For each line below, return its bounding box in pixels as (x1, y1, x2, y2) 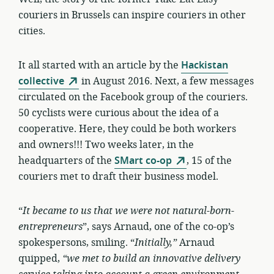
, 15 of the (187, 154, 232, 168)
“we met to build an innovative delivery (60, 251, 240, 266)
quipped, (18, 251, 60, 266)
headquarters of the (18, 154, 114, 168)
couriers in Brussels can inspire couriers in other (18, 8, 246, 23)
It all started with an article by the (18, 58, 181, 73)
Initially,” (135, 235, 179, 250)
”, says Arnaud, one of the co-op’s (83, 220, 234, 234)
